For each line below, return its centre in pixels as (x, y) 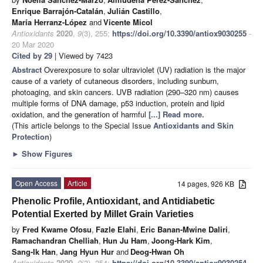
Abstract (28, 69)
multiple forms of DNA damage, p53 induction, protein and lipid (118, 103)
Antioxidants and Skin (193, 125)
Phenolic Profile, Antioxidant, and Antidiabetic (113, 201)
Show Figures (46, 153)
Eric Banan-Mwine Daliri (184, 229)
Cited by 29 (32, 55)
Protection (31, 136)
